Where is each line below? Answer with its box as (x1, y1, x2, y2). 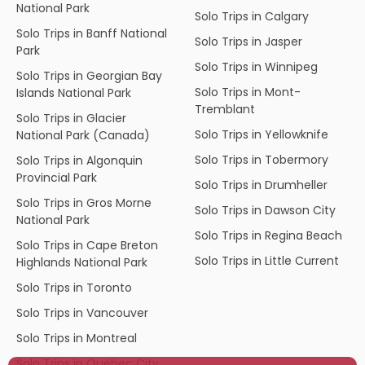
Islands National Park (16, 84, 131, 101)
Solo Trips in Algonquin (16, 152, 143, 169)
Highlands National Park (16, 253, 147, 270)
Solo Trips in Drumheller (195, 176, 328, 193)
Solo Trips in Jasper (195, 33, 302, 50)
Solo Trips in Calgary (195, 7, 309, 24)
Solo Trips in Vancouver (16, 304, 148, 321)
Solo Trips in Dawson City (195, 201, 336, 218)
